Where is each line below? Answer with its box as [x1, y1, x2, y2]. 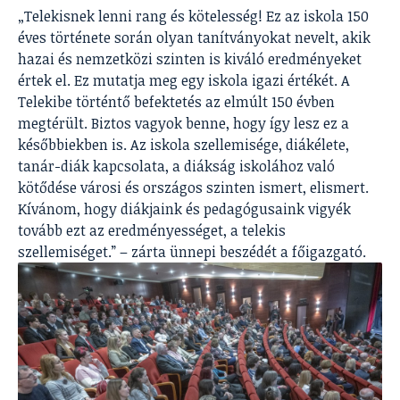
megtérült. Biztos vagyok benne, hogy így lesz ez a [18, 113, 349, 134]
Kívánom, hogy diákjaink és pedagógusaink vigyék [18, 199, 351, 220]
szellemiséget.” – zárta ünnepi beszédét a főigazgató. [18, 242, 366, 262]
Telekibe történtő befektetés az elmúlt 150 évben [18, 92, 335, 112]
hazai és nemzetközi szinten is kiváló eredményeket [18, 49, 362, 70]
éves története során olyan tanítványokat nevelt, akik [18, 28, 371, 48]
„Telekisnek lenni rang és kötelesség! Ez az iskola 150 [18, 6, 369, 27]
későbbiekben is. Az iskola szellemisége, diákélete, [18, 135, 349, 155]
